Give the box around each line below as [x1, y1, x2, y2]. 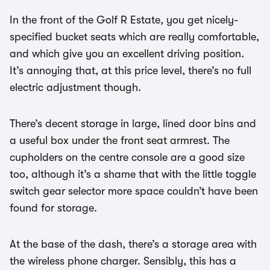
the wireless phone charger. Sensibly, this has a [10, 255, 236, 268]
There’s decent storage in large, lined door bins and [10, 118, 256, 130]
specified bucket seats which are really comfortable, [10, 31, 259, 43]
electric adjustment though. [10, 81, 141, 94]
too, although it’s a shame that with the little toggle [10, 168, 256, 181]
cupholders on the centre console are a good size [10, 151, 245, 164]
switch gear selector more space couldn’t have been [10, 185, 258, 198]
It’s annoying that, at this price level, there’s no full [10, 64, 251, 77]
